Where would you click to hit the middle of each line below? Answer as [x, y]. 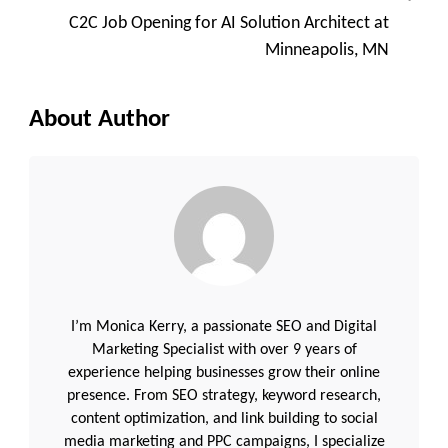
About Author [99, 119]
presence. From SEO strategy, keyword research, [224, 396]
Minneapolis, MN [327, 50]
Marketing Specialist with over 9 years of [224, 350]
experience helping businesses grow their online [224, 373]
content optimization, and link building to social [224, 419]
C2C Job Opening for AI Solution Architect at [229, 23]
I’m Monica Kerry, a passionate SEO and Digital [224, 327]
